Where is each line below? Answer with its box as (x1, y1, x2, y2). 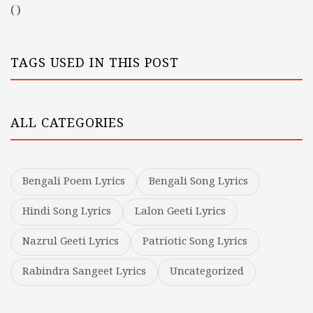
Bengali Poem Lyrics (22, 173, 125, 191)
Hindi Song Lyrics (22, 203, 111, 221)
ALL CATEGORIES (10, 113, 124, 134)
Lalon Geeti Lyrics (135, 203, 226, 221)
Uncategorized (170, 263, 244, 281)
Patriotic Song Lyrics (143, 233, 247, 251)
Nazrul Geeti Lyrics (22, 233, 119, 251)
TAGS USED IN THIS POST (10, 53, 179, 74)
